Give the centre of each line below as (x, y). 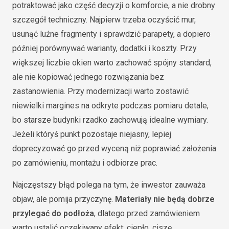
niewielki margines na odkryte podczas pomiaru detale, (110, 106)
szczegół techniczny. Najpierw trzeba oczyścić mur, (104, 20)
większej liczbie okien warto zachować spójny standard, (112, 63)
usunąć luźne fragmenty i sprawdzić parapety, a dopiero (111, 34)
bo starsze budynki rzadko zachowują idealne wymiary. (110, 120)
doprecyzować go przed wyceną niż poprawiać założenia (114, 148)
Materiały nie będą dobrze (165, 199)
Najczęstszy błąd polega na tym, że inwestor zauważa (109, 185)
